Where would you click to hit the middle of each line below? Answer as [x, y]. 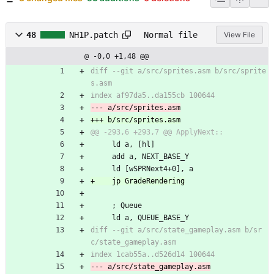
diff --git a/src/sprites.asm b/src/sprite [178, 71]
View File [239, 35]
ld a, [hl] [133, 145]
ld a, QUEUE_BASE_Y [150, 218]
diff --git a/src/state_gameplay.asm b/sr [176, 230]
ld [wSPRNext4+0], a [153, 169]
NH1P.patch [94, 35]
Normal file [171, 35]
